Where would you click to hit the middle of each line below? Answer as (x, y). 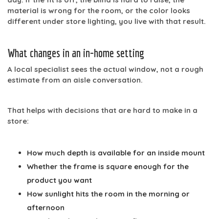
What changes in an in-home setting (76, 53)
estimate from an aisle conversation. (75, 80)
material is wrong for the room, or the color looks (99, 10)
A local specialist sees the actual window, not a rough (105, 69)
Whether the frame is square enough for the (108, 166)
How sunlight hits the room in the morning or (108, 194)
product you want (59, 180)
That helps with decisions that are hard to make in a (102, 110)
